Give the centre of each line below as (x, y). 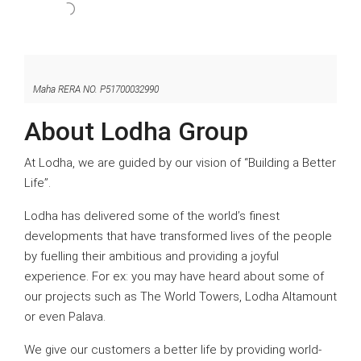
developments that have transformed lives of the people (178, 237)
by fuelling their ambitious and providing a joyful (151, 257)
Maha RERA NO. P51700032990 (96, 90)
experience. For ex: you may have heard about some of (174, 277)
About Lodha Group (136, 132)
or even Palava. (65, 317)
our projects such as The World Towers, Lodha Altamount (180, 297)
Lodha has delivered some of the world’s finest (152, 216)
